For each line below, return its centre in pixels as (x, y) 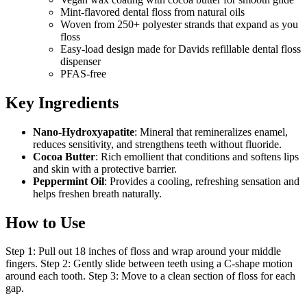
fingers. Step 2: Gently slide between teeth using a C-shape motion (149, 264)
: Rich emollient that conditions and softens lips (197, 156)
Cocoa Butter (64, 156)
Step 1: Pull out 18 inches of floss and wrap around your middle (143, 251)
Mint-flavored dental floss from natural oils (154, 12)
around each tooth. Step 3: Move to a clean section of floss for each (150, 276)
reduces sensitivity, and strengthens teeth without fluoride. (157, 144)
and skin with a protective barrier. (105, 169)
